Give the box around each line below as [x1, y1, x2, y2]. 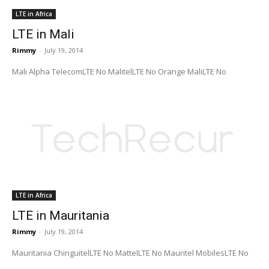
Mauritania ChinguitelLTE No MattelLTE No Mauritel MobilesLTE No [164, 247, 249, 258]
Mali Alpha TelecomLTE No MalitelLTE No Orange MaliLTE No [158, 65, 226, 77]
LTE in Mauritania [12, 208, 109, 223]
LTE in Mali [12, 26, 74, 41]
